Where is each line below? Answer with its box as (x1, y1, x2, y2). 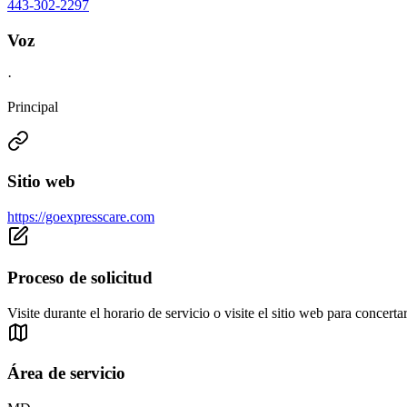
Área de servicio (7, 363, 125, 383)
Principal (7, 98, 58, 114)
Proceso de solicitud (7, 267, 153, 287)
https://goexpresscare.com (7, 209, 154, 225)
